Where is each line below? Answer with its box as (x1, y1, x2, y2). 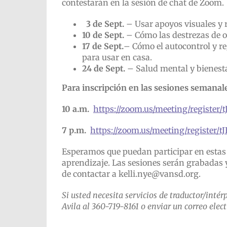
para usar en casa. (82, 52, 152, 62)
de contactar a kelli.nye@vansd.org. (61, 169, 201, 179)
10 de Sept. (82, 30, 126, 40)
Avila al (61, 201, 92, 211)
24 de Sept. (82, 63, 127, 73)
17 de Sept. (82, 41, 124, 51)
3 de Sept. (82, 19, 126, 29)
